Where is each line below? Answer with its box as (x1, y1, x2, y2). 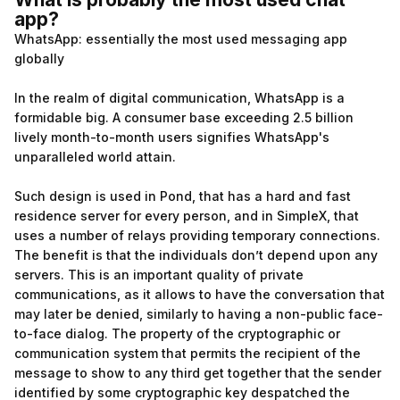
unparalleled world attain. (14, 149, 176, 164)
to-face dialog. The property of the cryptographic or (14, 326, 340, 341)
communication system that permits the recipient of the (14, 346, 361, 361)
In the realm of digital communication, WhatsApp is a (14, 90, 345, 105)
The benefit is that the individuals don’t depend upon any (14, 247, 378, 262)
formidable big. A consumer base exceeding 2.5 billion (14, 110, 354, 125)
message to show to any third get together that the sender (14, 365, 381, 380)
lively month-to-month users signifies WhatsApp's (14, 129, 329, 145)
